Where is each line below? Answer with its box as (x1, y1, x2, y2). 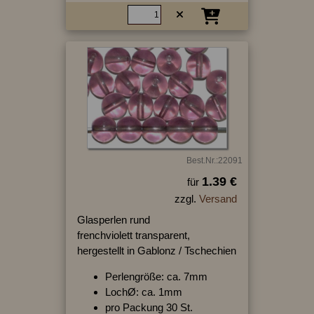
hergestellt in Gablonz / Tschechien (76, 245, 236, 257)
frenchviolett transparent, (76, 229, 190, 242)
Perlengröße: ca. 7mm (104, 271, 207, 283)
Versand (198, 193, 237, 205)
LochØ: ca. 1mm (104, 286, 182, 299)
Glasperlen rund (76, 214, 150, 226)
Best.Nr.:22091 (186, 156, 243, 166)
